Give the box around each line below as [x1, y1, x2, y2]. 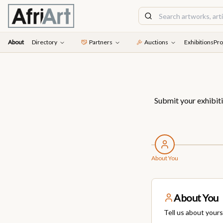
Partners [89, 38, 112, 46]
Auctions [144, 38, 168, 46]
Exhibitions [184, 38, 214, 46]
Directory [32, 38, 57, 46]
